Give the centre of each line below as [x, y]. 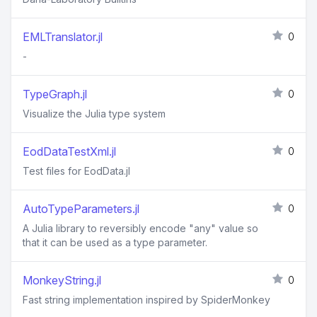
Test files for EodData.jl [76, 171]
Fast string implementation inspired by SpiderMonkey [146, 300]
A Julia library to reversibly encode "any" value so [140, 228]
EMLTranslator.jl [63, 37]
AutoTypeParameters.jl [81, 209]
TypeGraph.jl [55, 94]
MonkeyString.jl [62, 280]
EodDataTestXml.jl [69, 151]
